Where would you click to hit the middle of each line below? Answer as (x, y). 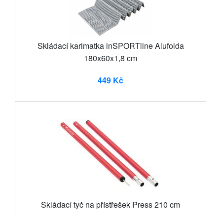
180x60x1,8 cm (110, 58)
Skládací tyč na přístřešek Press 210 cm (110, 204)
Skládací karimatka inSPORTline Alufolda (110, 45)
